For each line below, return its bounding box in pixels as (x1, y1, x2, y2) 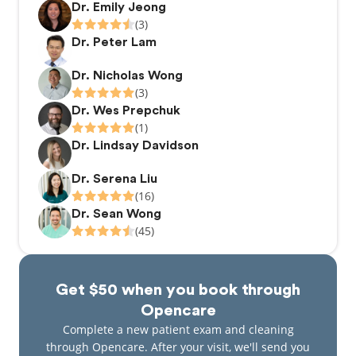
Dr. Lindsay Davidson (72, 139, 199, 152)
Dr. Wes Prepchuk (72, 104, 180, 117)
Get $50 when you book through (56, 282, 300, 298)
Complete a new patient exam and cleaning (62, 322, 294, 337)
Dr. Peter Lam (72, 36, 157, 48)
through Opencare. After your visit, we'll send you (46, 339, 310, 354)
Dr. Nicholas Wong (72, 69, 183, 82)
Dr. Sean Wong (72, 207, 161, 220)
